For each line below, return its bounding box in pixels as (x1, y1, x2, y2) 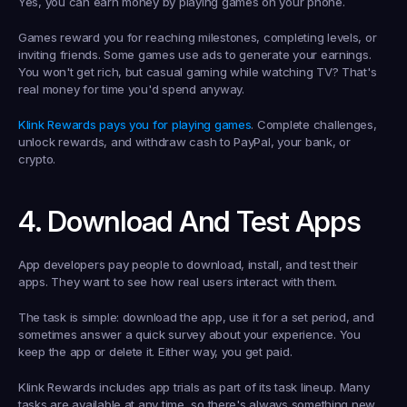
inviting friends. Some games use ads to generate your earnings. (18, 47, 372, 62)
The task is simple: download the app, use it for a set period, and (18, 310, 374, 324)
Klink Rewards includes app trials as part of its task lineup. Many (18, 380, 370, 394)
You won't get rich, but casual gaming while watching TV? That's (18, 65, 377, 79)
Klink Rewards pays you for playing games (18, 117, 252, 132)
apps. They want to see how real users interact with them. (18, 274, 337, 289)
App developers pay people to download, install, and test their (18, 257, 358, 272)
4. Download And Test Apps (18, 203, 361, 239)
